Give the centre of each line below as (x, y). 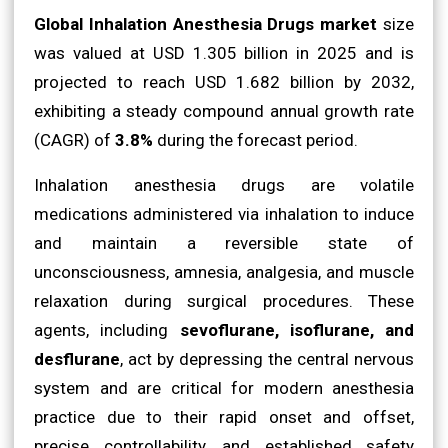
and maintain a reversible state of (224, 242)
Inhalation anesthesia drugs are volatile (224, 184)
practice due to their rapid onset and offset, (224, 416)
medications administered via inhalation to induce (224, 213)
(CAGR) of (74, 139)
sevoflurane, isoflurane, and (296, 329)
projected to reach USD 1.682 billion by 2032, (224, 81)
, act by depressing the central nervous (267, 358)
